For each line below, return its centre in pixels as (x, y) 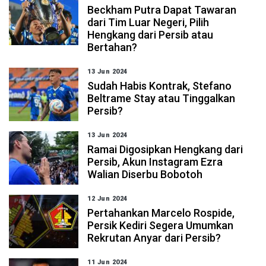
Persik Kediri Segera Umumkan (161, 225)
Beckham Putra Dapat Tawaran (162, 10)
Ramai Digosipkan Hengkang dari (165, 149)
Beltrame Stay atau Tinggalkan (161, 98)
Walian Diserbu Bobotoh (145, 174)
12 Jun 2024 (107, 199)
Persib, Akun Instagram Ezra (155, 162)
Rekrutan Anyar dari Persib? (154, 238)
